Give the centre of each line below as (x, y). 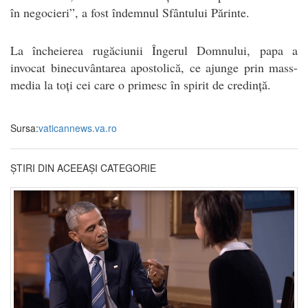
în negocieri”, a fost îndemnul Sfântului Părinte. (130, 12)
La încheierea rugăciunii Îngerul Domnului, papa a (154, 50)
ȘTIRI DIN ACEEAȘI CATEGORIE (83, 167)
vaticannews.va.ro (78, 128)
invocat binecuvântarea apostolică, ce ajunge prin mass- (154, 67)
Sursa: (24, 128)
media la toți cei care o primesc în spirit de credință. (141, 84)
